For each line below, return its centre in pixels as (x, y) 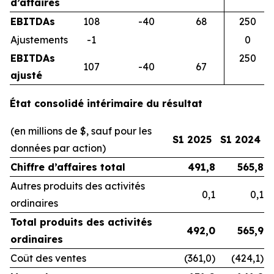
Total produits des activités (81, 222)
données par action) (58, 148)
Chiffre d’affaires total (68, 167)
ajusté (26, 75)
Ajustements (39, 39)
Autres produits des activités (78, 186)
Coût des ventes (48, 258)
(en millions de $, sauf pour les (81, 131)
